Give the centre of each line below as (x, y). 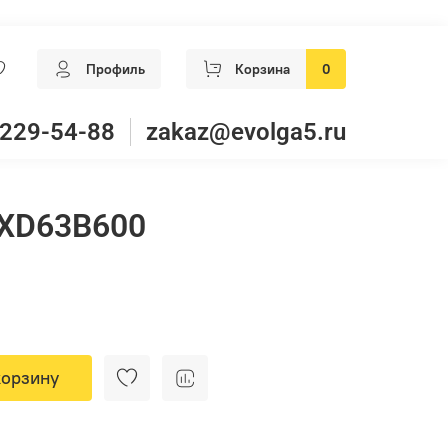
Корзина (262, 68)
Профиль (115, 68)
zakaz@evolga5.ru (246, 131)
